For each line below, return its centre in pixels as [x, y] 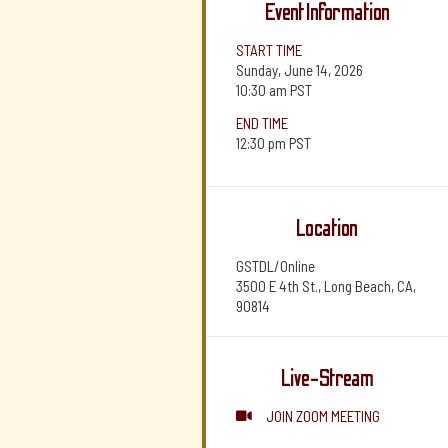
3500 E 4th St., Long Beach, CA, [326, 286]
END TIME [262, 123]
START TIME [269, 50]
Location [327, 228]
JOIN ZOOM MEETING [323, 416]
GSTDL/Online [275, 266]
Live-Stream [327, 378]
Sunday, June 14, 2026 [299, 70]
